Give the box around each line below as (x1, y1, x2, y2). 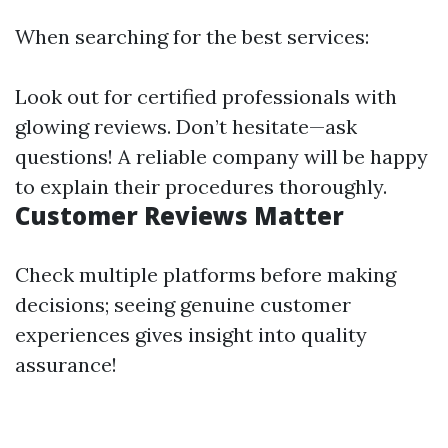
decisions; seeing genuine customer (15, 292, 351, 318)
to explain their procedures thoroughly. (15, 174, 387, 200)
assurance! (15, 352, 117, 378)
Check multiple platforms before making (15, 262, 396, 288)
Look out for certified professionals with (15, 84, 397, 110)
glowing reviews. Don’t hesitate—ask (15, 114, 357, 140)
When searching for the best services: (15, 24, 369, 50)
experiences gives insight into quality (15, 322, 367, 348)
